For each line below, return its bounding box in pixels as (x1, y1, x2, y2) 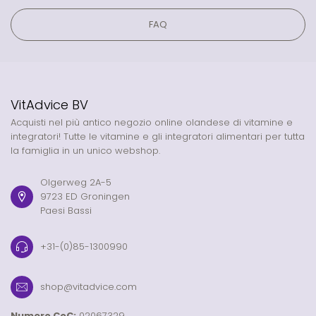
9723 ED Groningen (40, 189, 130, 203)
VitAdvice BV (11, 95, 88, 114)
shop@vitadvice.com (40, 279, 137, 293)
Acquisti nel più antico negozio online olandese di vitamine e (11, 115, 293, 129)
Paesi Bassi (40, 203, 92, 217)
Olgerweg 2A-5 (40, 175, 111, 189)
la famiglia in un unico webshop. (11, 143, 160, 157)
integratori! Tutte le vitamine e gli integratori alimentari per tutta (11, 129, 305, 143)
